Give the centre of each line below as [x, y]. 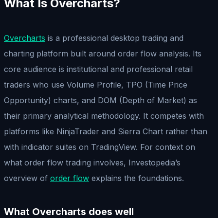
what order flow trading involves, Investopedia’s [92, 162]
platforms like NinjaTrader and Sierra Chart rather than [106, 131]
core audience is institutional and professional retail [98, 69]
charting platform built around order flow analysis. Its [103, 53]
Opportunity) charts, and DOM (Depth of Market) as [100, 100]
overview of [27, 178]
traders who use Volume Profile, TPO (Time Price [96, 84]
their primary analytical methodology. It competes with [104, 116]
